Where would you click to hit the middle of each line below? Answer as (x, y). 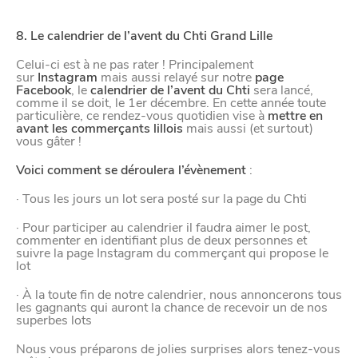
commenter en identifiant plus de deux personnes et (161, 241)
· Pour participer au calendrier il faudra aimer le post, (163, 228)
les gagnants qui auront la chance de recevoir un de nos (172, 308)
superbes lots (54, 320)
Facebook (44, 90)
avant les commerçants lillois (99, 129)
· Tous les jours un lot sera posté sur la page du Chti (161, 199)
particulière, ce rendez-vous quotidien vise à (142, 116)
